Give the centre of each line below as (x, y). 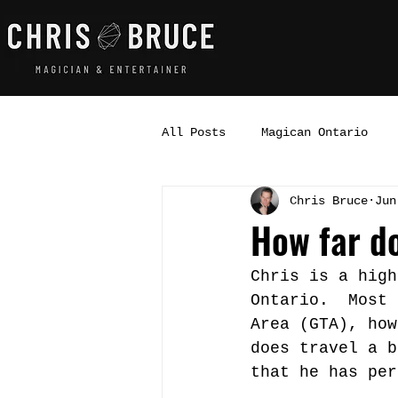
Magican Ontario (314, 132)
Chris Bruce (329, 200)
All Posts (194, 132)
